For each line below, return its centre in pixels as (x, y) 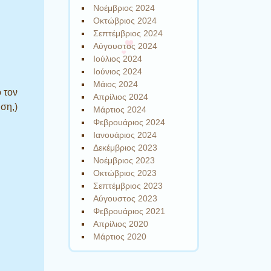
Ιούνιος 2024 (118, 71)
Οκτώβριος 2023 (125, 173)
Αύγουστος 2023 (126, 198)
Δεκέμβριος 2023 (126, 147)
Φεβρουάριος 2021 (129, 211)
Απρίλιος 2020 (121, 224)
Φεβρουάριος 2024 (129, 122)
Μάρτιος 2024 (120, 109)
